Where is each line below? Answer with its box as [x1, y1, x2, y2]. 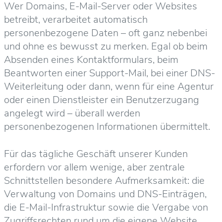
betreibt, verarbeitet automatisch [4, 12, 148, 26]
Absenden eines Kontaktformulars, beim [4, 53, 178, 66]
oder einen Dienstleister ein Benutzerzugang [4, 93, 199, 107]
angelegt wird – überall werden [4, 106, 140, 120]
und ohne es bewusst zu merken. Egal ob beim [4, 39, 208, 53]
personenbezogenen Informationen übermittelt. [4, 119, 210, 133]
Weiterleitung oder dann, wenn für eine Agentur [4, 79, 214, 93]
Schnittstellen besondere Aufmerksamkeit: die [4, 173, 205, 187]
